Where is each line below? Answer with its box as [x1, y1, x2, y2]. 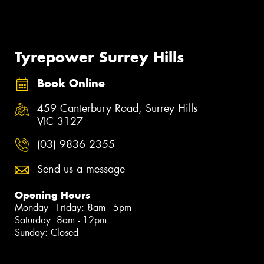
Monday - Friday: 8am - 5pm [15, 201, 131, 214]
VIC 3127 [37, 114, 83, 128]
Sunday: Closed [15, 226, 78, 239]
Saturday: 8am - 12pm [15, 213, 107, 226]
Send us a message [37, 161, 125, 176]
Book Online [37, 76, 105, 90]
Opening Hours [15, 188, 90, 202]
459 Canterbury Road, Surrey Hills [37, 101, 197, 115]
